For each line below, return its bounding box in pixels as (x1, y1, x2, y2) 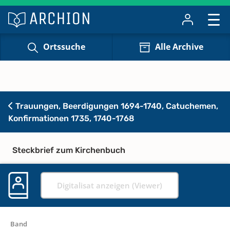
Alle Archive (155, 41, 203, 53)
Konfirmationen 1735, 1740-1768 (8, 113, 135, 123)
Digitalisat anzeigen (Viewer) (57, 180, 162, 190)
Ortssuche (43, 41, 85, 53)
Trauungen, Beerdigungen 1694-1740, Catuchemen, (13, 101, 218, 111)
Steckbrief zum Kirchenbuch (12, 145, 125, 155)
